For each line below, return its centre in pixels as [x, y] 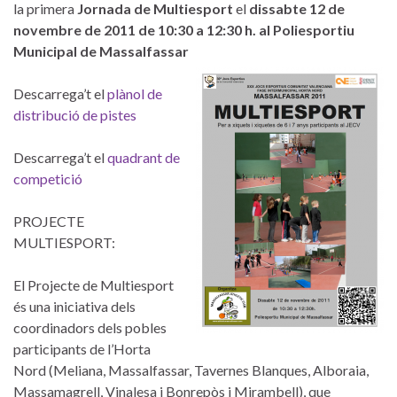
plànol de [135, 93]
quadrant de [144, 157]
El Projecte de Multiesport [93, 284]
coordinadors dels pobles [90, 327]
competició [48, 178]
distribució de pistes [75, 114]
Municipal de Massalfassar [101, 51]
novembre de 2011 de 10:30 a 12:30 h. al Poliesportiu [184, 29]
